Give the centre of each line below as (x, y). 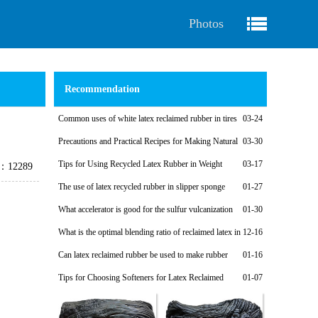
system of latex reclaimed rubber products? (130, 225)
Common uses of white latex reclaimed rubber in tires (148, 119)
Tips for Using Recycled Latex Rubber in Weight (140, 164)
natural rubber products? (99, 248)
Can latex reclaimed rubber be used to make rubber (143, 255)
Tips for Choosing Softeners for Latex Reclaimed (141, 278)
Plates (68, 180)
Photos (206, 23)
